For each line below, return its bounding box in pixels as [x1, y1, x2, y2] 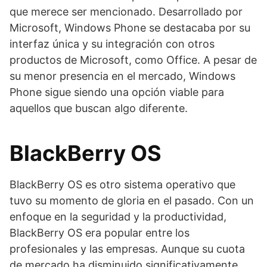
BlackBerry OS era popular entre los [10, 226, 190, 239]
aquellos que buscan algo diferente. [10, 102, 188, 114]
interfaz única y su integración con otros [10, 38, 215, 50]
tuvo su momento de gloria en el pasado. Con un [10, 194, 254, 207]
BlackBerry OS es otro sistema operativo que [10, 178, 235, 191]
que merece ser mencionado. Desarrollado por [10, 5, 243, 18]
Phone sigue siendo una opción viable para [10, 86, 224, 98]
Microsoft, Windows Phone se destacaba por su [10, 21, 250, 34]
